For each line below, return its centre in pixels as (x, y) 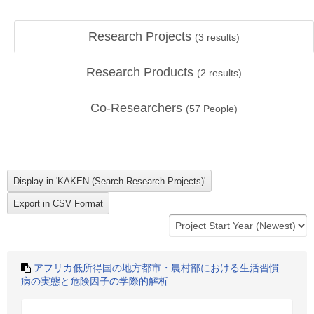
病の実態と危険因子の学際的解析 (95, 281)
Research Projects (142, 36)
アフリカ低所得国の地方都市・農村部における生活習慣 (156, 268)
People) (219, 109)
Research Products (142, 72)
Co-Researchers (138, 108)
